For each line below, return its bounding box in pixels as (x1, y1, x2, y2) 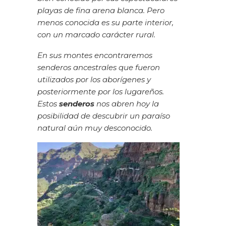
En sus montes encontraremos (37, 50, 152, 60)
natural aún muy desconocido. (37, 123, 152, 133)
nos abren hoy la (94, 98, 159, 108)
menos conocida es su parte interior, (37, 18, 174, 28)
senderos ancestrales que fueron (37, 62, 160, 72)
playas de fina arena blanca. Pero (37, 6, 164, 16)
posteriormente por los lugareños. (37, 86, 164, 96)
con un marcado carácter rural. (37, 30, 155, 40)
